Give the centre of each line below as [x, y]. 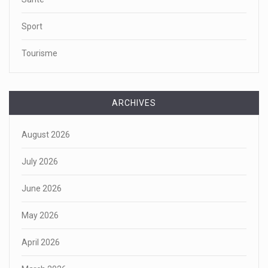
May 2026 [40, 216]
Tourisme [39, 54]
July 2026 [40, 162]
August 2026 [46, 135]
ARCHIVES [134, 103]
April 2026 [41, 243]
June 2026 [42, 189]
